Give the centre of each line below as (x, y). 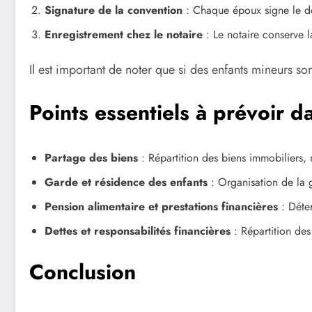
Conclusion (83, 272)
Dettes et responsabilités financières (138, 231)
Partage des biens (91, 158)
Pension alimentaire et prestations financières (161, 207)
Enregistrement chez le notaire (124, 34)
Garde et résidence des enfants (126, 182)
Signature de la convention (114, 10)
